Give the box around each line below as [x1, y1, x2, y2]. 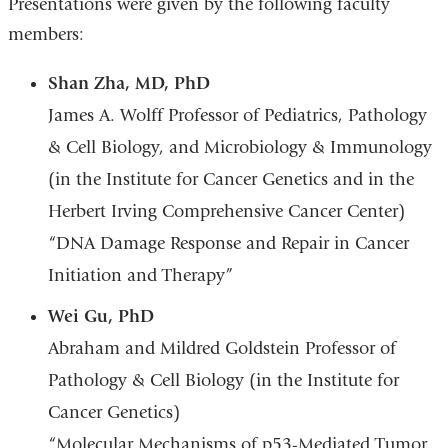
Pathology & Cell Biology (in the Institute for [47, 369, 399, 391]
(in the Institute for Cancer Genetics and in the [47, 168, 414, 190]
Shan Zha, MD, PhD [47, 72, 210, 94]
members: [7, 23, 84, 45]
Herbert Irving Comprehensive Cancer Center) [47, 200, 405, 222]
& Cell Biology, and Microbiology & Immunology [47, 136, 432, 158]
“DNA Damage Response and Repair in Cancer [47, 232, 409, 254]
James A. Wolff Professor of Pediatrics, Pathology [47, 104, 427, 126]
